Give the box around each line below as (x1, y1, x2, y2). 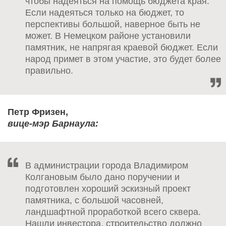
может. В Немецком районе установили (25, 30, 191, 41)
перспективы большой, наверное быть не (25, 19, 200, 29)
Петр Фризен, (8, 107, 68, 118)
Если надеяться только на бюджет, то (25, 7, 184, 18)
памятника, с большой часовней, (25, 195, 163, 206)
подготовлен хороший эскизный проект (25, 184, 191, 194)
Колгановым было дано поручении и (25, 172, 180, 183)
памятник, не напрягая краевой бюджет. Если (25, 42, 218, 52)
